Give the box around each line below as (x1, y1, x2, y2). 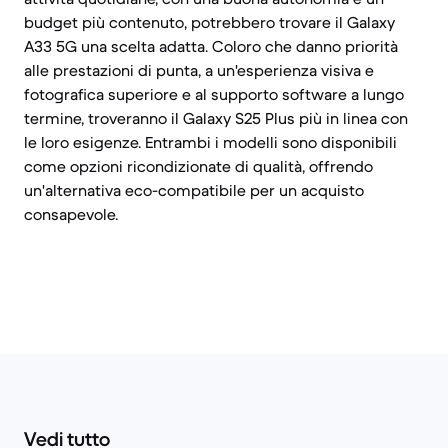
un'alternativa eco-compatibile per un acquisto (24, 180, 364, 200)
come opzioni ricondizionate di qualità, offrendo (24, 156, 373, 176)
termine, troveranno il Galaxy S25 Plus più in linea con (24, 108, 408, 128)
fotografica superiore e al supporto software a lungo (24, 84, 404, 104)
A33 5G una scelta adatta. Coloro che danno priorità (24, 36, 398, 56)
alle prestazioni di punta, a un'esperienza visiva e (24, 60, 374, 80)
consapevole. (24, 204, 118, 224)
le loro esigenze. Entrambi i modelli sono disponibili (24, 132, 397, 152)
